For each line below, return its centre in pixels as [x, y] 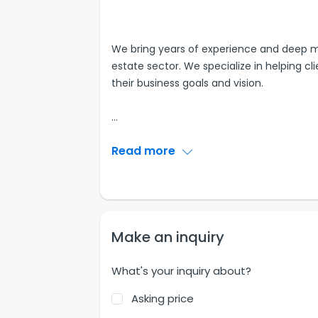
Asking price [162, 298]
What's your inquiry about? [181, 271]
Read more [144, 151]
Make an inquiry [168, 237]
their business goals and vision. [187, 83]
